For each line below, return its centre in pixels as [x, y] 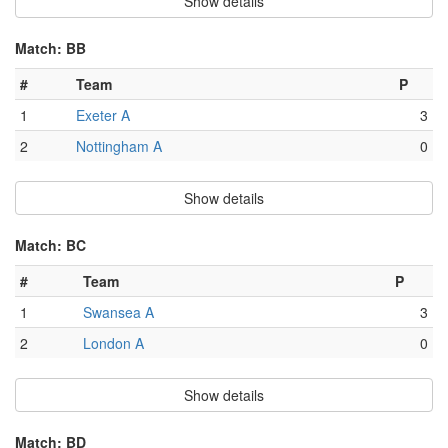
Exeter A [103, 115]
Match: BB [50, 48]
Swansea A [118, 312]
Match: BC [50, 245]
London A [113, 343]
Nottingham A [119, 146]
